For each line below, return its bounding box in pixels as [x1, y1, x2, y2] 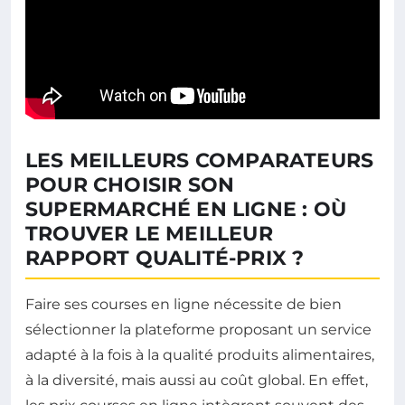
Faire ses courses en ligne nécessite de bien [25, 296, 342, 314]
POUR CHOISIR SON [25, 173, 235, 198]
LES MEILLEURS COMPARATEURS [25, 148, 374, 174]
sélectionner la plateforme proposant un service [25, 321, 372, 339]
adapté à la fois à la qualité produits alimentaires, [25, 346, 374, 364]
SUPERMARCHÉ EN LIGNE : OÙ [25, 197, 347, 222]
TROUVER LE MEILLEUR [25, 221, 273, 247]
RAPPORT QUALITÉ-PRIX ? [25, 246, 305, 271]
